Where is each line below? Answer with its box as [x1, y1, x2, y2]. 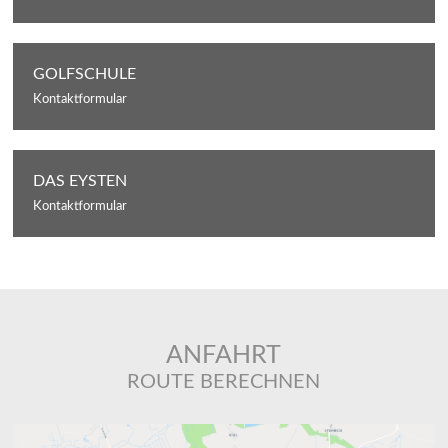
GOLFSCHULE [33, 65, 137, 82]
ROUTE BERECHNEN [127, 371, 321, 392]
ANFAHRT [166, 342, 282, 368]
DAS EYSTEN [33, 172, 128, 189]
